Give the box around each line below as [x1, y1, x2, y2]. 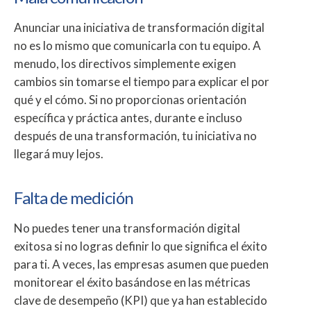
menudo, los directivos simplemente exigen [14, 56, 236, 71]
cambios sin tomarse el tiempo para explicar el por [14, 74, 269, 89]
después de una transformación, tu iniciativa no [14, 128, 257, 143]
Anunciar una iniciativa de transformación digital [14, 20, 264, 35]
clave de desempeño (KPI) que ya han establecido [14, 293, 267, 308]
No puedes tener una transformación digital [14, 221, 240, 235]
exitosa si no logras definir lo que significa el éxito [14, 239, 267, 253]
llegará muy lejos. [14, 146, 103, 161]
